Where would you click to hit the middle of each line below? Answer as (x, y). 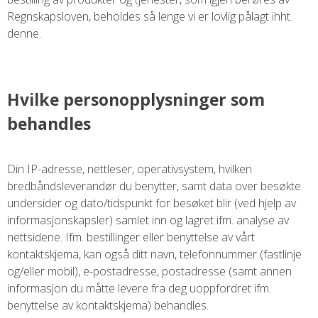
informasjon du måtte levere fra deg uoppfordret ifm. (139, 288)
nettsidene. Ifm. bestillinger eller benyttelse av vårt (131, 237)
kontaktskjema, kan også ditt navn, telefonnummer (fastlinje (154, 254)
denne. (24, 34)
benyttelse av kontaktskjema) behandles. (108, 305)
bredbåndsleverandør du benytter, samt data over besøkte (154, 186)
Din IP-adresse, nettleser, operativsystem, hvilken (130, 169)
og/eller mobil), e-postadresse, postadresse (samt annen (149, 271)
